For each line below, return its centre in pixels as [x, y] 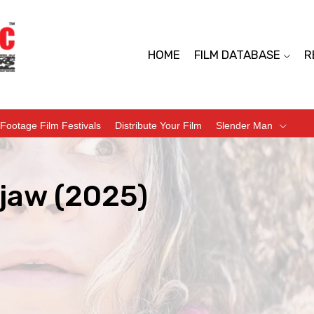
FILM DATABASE [237, 55]
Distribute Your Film [158, 125]
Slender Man [244, 125]
